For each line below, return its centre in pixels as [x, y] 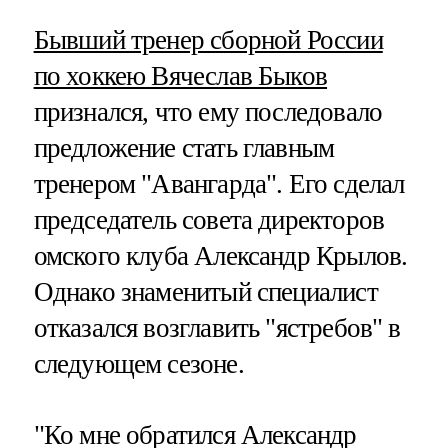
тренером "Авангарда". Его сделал [219, 184]
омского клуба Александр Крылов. [220, 256]
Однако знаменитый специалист [205, 292]
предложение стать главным [184, 148]
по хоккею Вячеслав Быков [180, 76]
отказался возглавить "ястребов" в [217, 328]
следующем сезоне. [138, 364]
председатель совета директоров [209, 220]
